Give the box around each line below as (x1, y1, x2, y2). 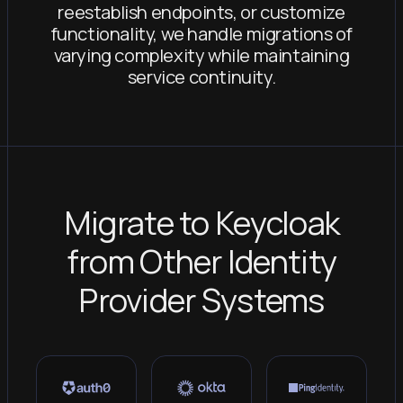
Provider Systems (78, 278, 325, 322)
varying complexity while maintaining (53, 43, 350, 67)
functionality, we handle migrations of (50, 22, 353, 46)
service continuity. (127, 65, 276, 89)
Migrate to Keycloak (63, 201, 340, 245)
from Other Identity (66, 239, 337, 283)
